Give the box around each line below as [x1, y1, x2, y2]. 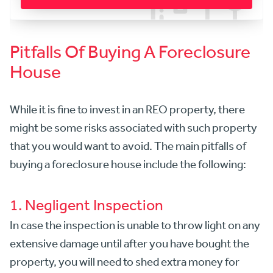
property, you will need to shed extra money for [10, 254, 239, 268]
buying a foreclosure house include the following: [10, 157, 246, 171]
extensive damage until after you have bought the [10, 236, 249, 250]
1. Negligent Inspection [10, 196, 163, 214]
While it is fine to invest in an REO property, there [10, 102, 245, 116]
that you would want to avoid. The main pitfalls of [10, 139, 246, 153]
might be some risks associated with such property [10, 121, 257, 135]
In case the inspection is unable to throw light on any [10, 218, 260, 232]
